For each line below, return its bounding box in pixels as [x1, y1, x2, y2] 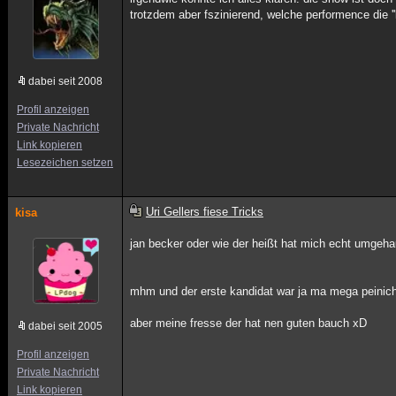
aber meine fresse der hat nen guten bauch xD [130, 316, 368, 330]
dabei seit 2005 [28, 320, 103, 332]
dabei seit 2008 [28, 75, 103, 88]
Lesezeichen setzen [17, 156, 113, 169]
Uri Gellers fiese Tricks [145, 205, 263, 218]
